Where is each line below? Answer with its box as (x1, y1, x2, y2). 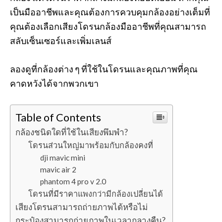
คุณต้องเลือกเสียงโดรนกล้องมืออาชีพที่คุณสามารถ (10, 21, 206, 32)
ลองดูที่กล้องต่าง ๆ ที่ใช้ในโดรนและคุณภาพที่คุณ (10, 63, 198, 74)
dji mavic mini (40, 153, 85, 162)
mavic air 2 (40, 165, 76, 174)
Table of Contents (15, 111, 101, 124)
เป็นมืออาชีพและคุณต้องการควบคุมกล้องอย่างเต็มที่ (10, 6, 210, 17)
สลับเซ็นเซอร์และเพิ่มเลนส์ (10, 35, 111, 46)
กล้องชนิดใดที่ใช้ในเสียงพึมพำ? (15, 127, 128, 137)
